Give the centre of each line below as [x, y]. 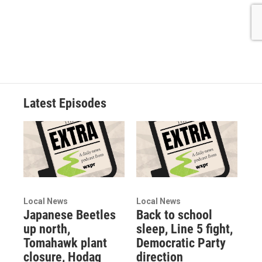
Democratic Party [181, 243]
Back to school [174, 215]
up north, [47, 229]
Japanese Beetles [70, 215]
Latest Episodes [65, 103]
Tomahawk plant [65, 243]
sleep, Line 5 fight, [184, 229]
